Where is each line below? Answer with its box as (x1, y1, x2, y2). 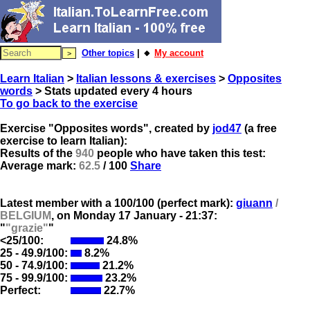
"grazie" (6, 222, 48, 234)
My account (154, 48, 203, 58)
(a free (241, 122, 277, 134)
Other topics (82, 48, 134, 58)
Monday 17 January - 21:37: (73, 210, 217, 221)
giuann (236, 197, 273, 209)
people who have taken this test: (94, 147, 266, 159)
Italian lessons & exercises (76, 73, 216, 84)
